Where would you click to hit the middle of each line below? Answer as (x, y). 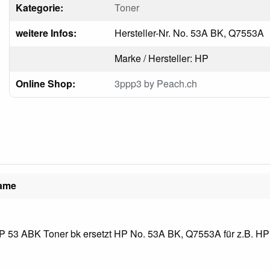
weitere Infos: (46, 33)
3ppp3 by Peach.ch (155, 83)
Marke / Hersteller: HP (161, 58)
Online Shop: (45, 83)
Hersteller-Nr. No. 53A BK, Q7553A (189, 33)
